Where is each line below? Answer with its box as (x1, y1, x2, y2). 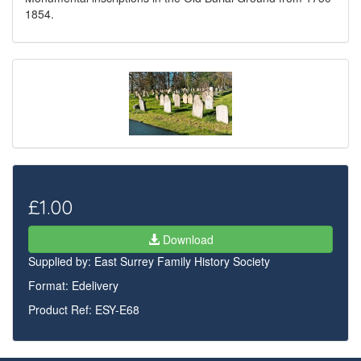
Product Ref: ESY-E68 (28, 301, 139, 317)
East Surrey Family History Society (94, 253, 270, 269)
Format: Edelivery (28, 277, 118, 293)
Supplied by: (28, 253, 94, 269)
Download (159, 231, 214, 247)
